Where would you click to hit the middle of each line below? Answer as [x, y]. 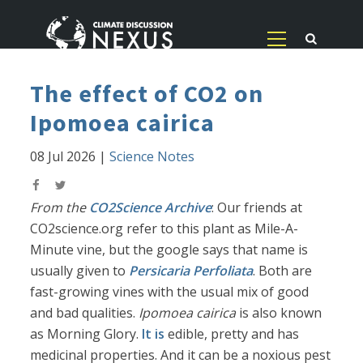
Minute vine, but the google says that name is [169, 250]
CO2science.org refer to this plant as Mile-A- [164, 229]
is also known [279, 313]
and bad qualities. [85, 313]
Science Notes [152, 157]
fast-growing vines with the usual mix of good [170, 292]
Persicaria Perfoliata [191, 271]
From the [60, 208]
